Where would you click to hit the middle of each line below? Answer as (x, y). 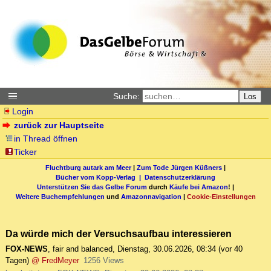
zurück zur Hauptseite (59, 125)
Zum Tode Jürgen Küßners (179, 167)
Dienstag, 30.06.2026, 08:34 (167, 249)
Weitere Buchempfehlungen (60, 196)
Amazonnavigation (151, 196)
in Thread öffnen (46, 139)
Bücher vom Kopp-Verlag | (100, 177)
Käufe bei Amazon (199, 187)
